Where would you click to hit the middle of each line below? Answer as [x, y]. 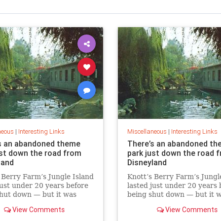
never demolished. [158, 203]
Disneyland [147, 162]
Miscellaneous [147, 131]
